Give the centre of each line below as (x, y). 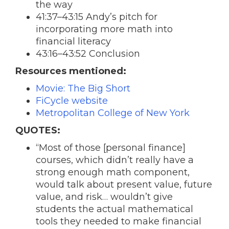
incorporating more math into (104, 29)
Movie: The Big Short (83, 88)
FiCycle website (72, 101)
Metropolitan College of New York (113, 113)
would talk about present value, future (124, 185)
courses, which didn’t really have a (115, 160)
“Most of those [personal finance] (111, 148)
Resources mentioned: (71, 71)
